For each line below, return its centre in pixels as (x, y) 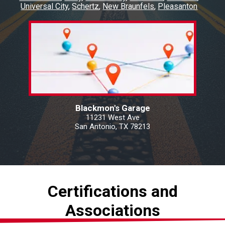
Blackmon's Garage (113, 108)
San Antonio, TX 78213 (113, 126)
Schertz (86, 6)
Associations (113, 210)
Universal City (45, 6)
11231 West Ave (113, 117)
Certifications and (113, 191)
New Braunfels (129, 6)
